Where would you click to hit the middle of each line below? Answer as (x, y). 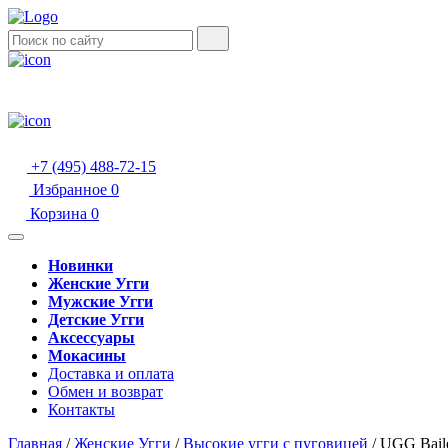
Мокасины (87, 355)
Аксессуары (91, 337)
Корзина (60, 213)
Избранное (72, 189)
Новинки (80, 265)
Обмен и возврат (105, 391)
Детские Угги (96, 319)
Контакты (81, 409)
